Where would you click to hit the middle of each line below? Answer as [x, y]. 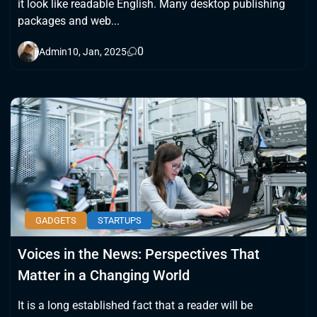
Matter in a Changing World [104, 275]
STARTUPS [120, 220]
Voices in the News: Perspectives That [139, 254]
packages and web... [69, 21]
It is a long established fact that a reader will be [135, 305]
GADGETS [56, 220]
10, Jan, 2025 [97, 51]
